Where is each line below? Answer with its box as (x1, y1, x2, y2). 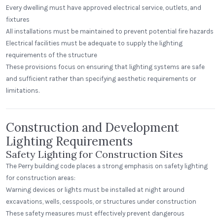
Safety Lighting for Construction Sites (6, 148, 183, 160)
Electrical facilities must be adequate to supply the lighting (6, 39, 183, 47)
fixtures (6, 16, 30, 23)
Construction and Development (6, 120, 179, 135)
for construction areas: (6, 174, 75, 182)
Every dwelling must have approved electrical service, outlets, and (6, 4, 201, 11)
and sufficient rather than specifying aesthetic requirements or (6, 75, 196, 82)
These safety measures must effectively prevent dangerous (6, 210, 184, 217)
